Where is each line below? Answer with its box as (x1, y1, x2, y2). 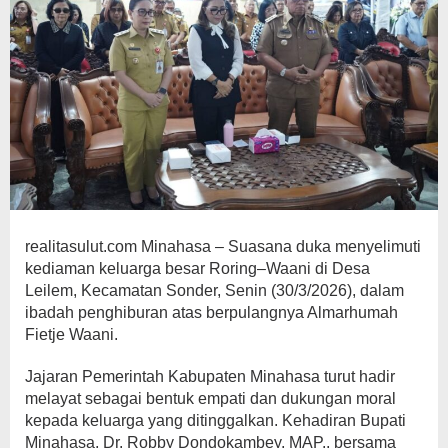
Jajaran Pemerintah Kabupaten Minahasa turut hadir (25, 367, 395, 385)
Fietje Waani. (25, 325, 118, 343)
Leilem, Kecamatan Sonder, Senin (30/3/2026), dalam (25, 281, 404, 299)
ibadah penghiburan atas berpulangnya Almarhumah (25, 303, 398, 321)
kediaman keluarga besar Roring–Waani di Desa (25, 259, 370, 277)
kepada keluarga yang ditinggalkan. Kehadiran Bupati (25, 411, 406, 429)
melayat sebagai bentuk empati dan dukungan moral (25, 389, 396, 407)
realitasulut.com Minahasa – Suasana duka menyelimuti (25, 237, 421, 255)
